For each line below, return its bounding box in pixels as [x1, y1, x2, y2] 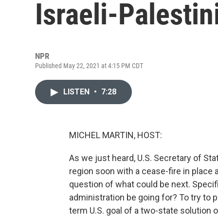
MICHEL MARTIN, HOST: [69, 130, 162, 140]
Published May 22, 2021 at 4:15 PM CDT [35, 62, 143, 70]
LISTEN [63, 87, 91, 96]
